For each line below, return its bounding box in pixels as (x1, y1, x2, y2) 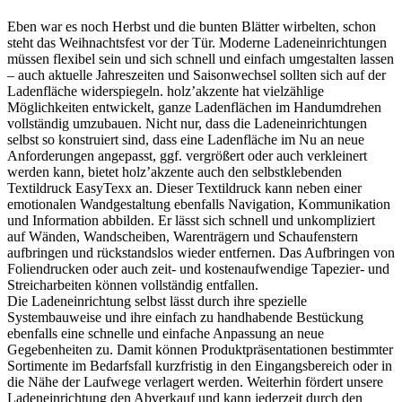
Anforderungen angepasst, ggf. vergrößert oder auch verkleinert (7, 147, 367, 163)
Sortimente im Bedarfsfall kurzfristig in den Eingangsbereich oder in (7, 357, 392, 373)
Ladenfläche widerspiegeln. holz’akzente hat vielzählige (7, 83, 324, 99)
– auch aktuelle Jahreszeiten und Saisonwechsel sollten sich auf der (7, 66, 386, 83)
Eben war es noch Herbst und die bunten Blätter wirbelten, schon (7, 18, 376, 34)
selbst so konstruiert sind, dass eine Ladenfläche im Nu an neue (7, 131, 364, 147)
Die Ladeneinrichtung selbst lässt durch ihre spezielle (7, 293, 307, 309)
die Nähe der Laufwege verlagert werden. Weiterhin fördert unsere (7, 373, 383, 389)
